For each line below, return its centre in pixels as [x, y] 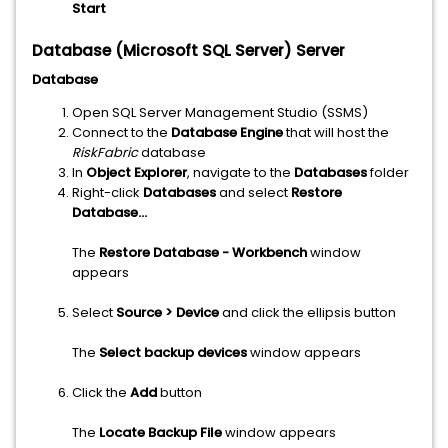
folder [388, 172]
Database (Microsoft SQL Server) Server [188, 50]
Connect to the [121, 132]
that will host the [336, 132]
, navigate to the [240, 172]
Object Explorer [136, 172]
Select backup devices [173, 352]
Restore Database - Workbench [203, 252]
